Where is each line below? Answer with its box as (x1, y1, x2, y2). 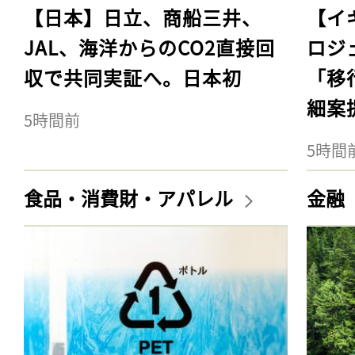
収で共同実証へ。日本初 (24, 63, 242, 91)
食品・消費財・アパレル (24, 183, 237, 212)
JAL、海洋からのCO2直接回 (24, 32, 275, 61)
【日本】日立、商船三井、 (24, 2, 261, 31)
